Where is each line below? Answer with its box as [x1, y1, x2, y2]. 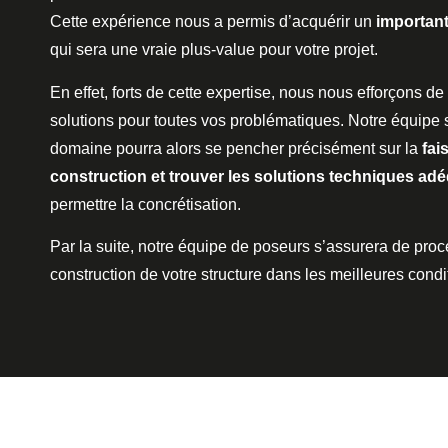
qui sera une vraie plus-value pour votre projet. [50, 41, 382, 59]
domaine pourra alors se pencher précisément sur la [50, 139, 422, 157]
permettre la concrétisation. [50, 195, 245, 213]
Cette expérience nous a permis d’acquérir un [50, 13, 376, 31]
